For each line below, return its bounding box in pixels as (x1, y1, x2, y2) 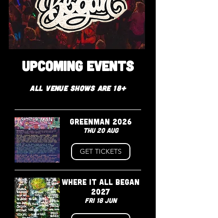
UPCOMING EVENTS (22, 60, 134, 74)
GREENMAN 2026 (69, 118, 132, 127)
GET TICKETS (79, 147, 122, 156)
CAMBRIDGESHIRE (40, 60, 115, 74)
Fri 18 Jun (84, 198, 117, 205)
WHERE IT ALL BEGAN (61, 179, 140, 187)
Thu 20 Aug (83, 127, 118, 135)
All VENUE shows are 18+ (30, 85, 126, 93)
